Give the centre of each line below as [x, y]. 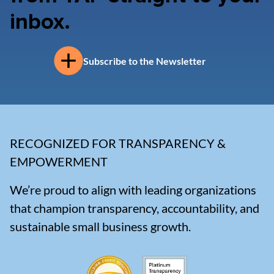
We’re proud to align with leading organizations [133, 190]
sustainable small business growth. [100, 227]
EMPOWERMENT [59, 162]
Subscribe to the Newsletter [144, 61]
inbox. [40, 23]
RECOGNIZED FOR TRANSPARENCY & [118, 143]
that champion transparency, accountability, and [135, 208]
